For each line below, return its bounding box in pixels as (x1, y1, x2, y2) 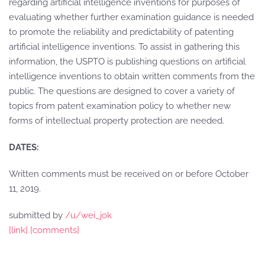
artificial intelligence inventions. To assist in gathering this (9, 41, 240, 52)
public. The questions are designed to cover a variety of (9, 86, 235, 96)
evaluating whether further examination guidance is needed (9, 12, 254, 22)
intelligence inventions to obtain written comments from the (9, 71, 255, 82)
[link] (9, 225, 28, 235)
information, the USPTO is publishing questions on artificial (9, 56, 245, 67)
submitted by (9, 210, 65, 221)
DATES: (9, 142, 39, 153)
